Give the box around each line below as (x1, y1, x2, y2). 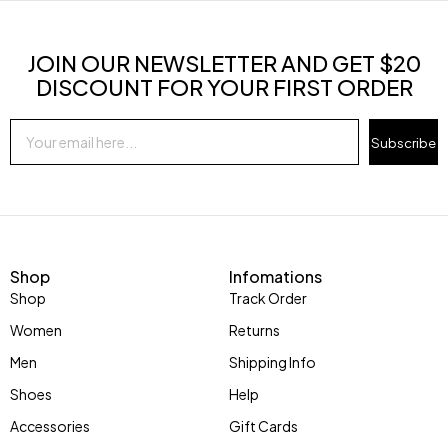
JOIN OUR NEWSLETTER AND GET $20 (27, 49, 421, 77)
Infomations (229, 266, 322, 287)
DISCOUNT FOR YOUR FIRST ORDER (35, 73, 413, 101)
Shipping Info (229, 353, 316, 371)
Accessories (10, 417, 90, 435)
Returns (229, 321, 280, 339)
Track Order (229, 289, 307, 307)
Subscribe (371, 133, 436, 151)
